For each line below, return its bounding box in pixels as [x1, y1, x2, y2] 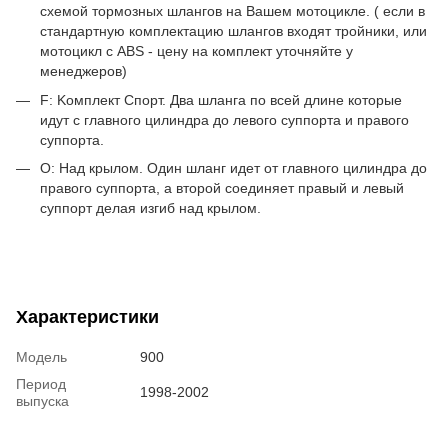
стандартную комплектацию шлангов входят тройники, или [40, 23, 427, 40]
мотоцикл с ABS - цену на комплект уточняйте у [40, 43, 353, 60]
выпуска [16, 392, 69, 409]
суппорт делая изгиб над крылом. [40, 200, 261, 217]
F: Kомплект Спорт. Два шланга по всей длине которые [40, 91, 402, 108]
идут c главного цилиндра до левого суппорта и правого [40, 111, 409, 128]
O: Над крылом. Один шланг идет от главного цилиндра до [40, 160, 427, 177]
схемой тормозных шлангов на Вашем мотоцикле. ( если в [40, 3, 425, 20]
